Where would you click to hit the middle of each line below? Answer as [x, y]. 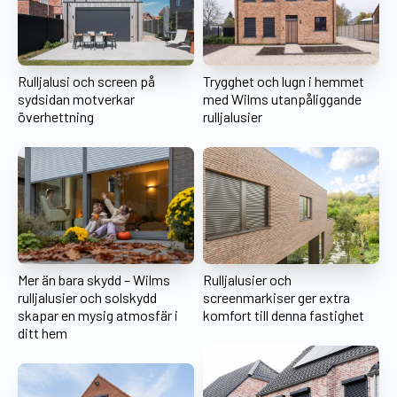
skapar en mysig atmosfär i [98, 315]
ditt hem [43, 333]
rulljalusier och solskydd [87, 298]
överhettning [56, 116]
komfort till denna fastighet [284, 315]
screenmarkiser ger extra [276, 298]
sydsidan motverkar [76, 98]
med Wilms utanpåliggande [282, 98]
